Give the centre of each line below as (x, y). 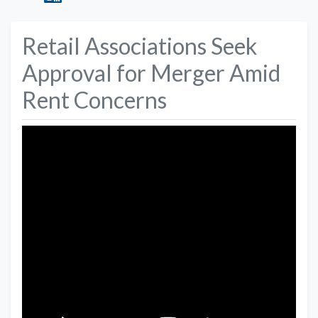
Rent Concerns (94, 100)
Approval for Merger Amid (151, 73)
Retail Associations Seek (139, 46)
